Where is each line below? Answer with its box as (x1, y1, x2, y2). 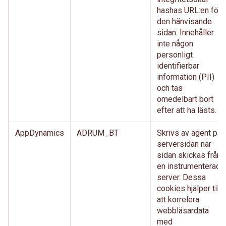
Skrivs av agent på (157, 128, 221, 138)
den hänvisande (157, 17, 212, 26)
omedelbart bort (157, 94, 213, 104)
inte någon (157, 39, 193, 48)
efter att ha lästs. (157, 105, 216, 115)
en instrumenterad (157, 161, 220, 171)
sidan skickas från (157, 150, 221, 160)
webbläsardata (157, 206, 209, 215)
